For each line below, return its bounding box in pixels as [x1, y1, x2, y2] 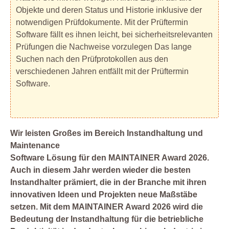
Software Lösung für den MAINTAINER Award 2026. [10, 153, 209, 163]
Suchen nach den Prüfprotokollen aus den [16, 55, 168, 64]
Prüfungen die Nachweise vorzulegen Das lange [16, 42, 192, 52]
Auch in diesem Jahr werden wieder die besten [10, 166, 191, 175]
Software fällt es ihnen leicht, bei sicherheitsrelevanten [16, 30, 213, 39]
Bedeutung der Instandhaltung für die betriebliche [10, 215, 203, 224]
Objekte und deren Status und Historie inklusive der [16, 6, 202, 15]
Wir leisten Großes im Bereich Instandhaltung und [10, 129, 203, 138]
